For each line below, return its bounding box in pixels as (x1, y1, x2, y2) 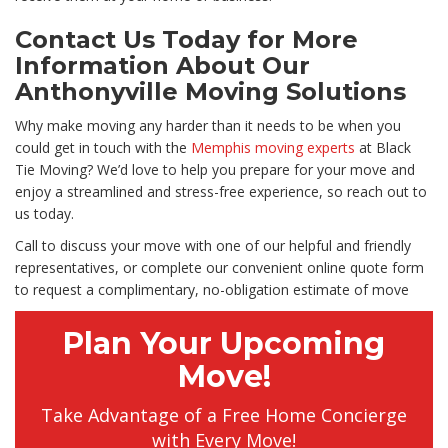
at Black (355, 138, 411, 158)
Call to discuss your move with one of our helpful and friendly (15, 236, 411, 256)
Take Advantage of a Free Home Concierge (41, 403, 407, 428)
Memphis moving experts (191, 138, 355, 158)
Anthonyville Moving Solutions (15, 77, 406, 107)
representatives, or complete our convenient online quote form (15, 258, 424, 278)
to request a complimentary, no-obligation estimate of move (15, 280, 409, 300)
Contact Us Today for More (15, 25, 358, 55)
